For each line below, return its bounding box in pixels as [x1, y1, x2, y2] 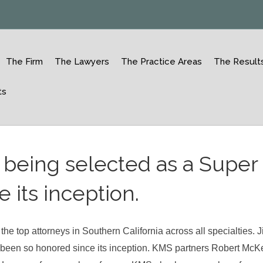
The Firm [6, 56, 43, 67]
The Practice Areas [121, 56, 203, 67]
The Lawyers [55, 56, 110, 67]
